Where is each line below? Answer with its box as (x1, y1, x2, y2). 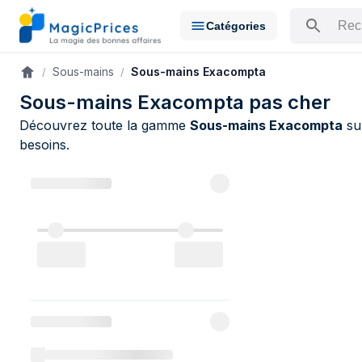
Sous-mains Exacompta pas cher (19, 90, 330, 114)
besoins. (19, 137, 69, 153)
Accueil (19, 69, 57, 84)
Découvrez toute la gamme (19, 117, 190, 133)
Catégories (205, 19, 266, 32)
